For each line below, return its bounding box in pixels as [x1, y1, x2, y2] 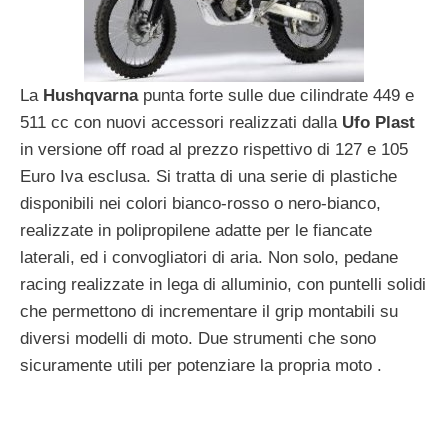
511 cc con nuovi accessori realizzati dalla [20, 112, 342, 132]
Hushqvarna [43, 85, 138, 105]
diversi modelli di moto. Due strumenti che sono [20, 328, 376, 348]
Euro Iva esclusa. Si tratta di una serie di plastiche [20, 166, 397, 186]
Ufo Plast [342, 112, 415, 132]
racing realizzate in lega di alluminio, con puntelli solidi [20, 274, 426, 294]
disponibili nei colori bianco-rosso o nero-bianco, [20, 193, 381, 213]
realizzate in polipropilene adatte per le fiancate [20, 220, 372, 240]
